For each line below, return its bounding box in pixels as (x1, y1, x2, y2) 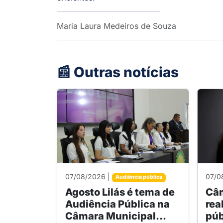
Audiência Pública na (65, 198, 170, 210)
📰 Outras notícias (57, 64, 179, 81)
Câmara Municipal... (65, 210, 166, 222)
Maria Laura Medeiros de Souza (57, 21, 176, 31)
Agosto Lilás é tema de (65, 186, 175, 198)
